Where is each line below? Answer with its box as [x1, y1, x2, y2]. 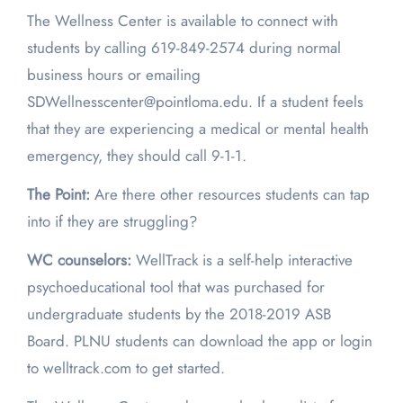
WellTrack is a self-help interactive [130, 249, 353, 272]
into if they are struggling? [26, 210, 197, 233]
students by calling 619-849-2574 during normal [26, 37, 341, 59]
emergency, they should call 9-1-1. [26, 145, 246, 167]
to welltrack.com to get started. [26, 357, 238, 380]
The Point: [26, 184, 94, 206]
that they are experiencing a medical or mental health [26, 118, 369, 140]
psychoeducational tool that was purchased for [26, 276, 325, 299]
